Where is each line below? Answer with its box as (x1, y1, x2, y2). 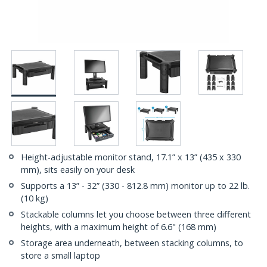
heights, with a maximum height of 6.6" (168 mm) (21, 221, 216, 233)
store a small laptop (21, 250, 100, 262)
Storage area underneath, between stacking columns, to (21, 237, 243, 249)
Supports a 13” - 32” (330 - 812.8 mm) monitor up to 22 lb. (21, 180, 250, 192)
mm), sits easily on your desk (21, 164, 135, 176)
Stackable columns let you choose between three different (21, 209, 251, 221)
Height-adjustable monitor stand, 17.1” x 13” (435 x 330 (21, 151, 241, 163)
